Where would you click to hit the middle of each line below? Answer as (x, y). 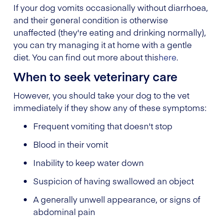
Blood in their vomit (71, 144)
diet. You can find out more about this (86, 57)
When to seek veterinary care (95, 76)
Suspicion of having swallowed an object (113, 181)
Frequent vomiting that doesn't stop (103, 126)
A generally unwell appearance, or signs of (117, 199)
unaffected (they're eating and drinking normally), (110, 32)
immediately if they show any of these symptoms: (110, 107)
